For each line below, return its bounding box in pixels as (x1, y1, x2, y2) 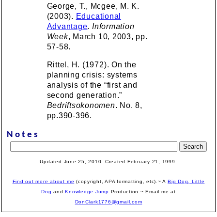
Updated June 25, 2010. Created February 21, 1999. (40, 159, 177, 164)
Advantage (46, 22, 88, 31)
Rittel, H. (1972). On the (46, 61, 137, 69)
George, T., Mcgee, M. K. (46, 2, 139, 10)
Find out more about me (12, 179, 75, 184)
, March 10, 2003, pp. (68, 32, 148, 41)
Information (90, 22, 135, 31)
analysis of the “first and (46, 81, 138, 89)
